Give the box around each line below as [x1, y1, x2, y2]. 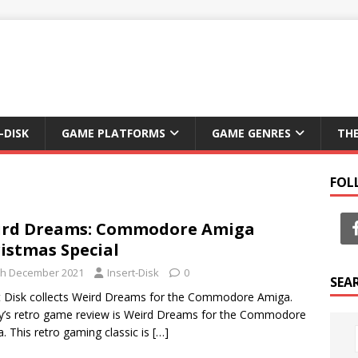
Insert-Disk [107, 265, 159, 280]
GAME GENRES [212, 125, 291, 141]
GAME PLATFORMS [62, 125, 165, 141]
